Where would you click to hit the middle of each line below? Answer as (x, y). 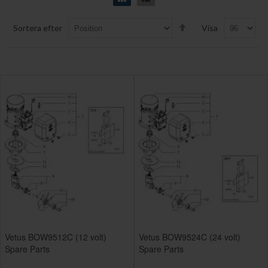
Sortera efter (37, 28)
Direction (206, 47)
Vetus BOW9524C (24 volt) (190, 237)
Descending (210, 35)
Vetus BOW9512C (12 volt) (56, 237)
